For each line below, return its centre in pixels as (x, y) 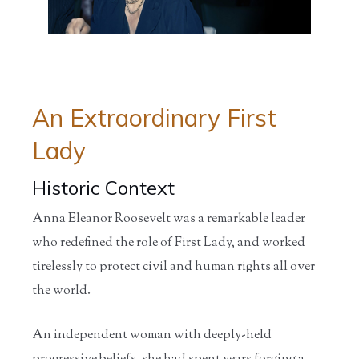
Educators (90, 10)
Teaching (148, 10)
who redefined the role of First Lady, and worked (169, 243)
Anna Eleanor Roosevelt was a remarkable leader (169, 219)
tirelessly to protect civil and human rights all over (173, 267)
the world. (61, 291)
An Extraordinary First (154, 117)
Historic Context (103, 187)
